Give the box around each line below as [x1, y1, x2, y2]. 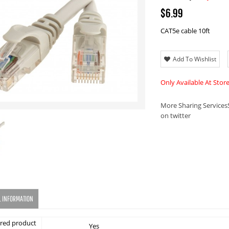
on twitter [161, 111, 191, 120]
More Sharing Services [161, 101, 227, 110]
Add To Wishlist [173, 55, 216, 63]
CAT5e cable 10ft [161, 27, 210, 35]
